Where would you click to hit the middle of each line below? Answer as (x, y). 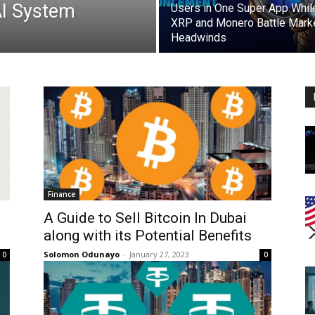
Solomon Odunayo (82, 254)
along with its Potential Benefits (148, 235)
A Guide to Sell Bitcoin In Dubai (145, 218)
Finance (62, 194)
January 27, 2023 (159, 254)
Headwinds (199, 37)
